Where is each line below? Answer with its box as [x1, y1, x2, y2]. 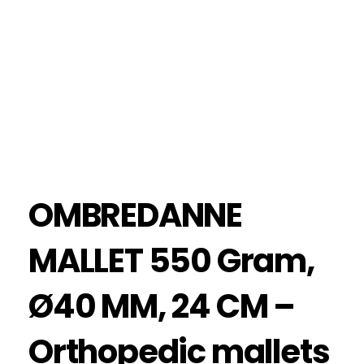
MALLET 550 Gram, [28, 238, 314, 284]
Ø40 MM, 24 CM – [28, 284, 295, 330]
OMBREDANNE [28, 193, 242, 239]
